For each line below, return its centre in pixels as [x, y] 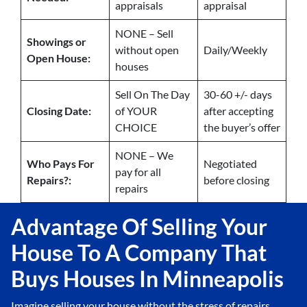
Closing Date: [59, 111]
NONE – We [144, 156]
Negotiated [230, 164]
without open [147, 50]
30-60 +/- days [238, 95]
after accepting [238, 111]
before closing [236, 180]
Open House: [59, 58]
